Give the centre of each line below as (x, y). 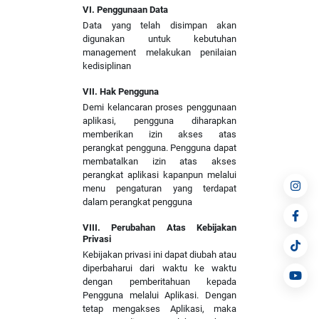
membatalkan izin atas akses (159, 161)
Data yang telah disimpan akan (159, 25)
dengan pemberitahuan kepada (159, 282)
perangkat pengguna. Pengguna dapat (159, 148)
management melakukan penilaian (159, 52)
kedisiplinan (107, 66)
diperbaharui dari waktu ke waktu (159, 268)
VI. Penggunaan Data (125, 10)
